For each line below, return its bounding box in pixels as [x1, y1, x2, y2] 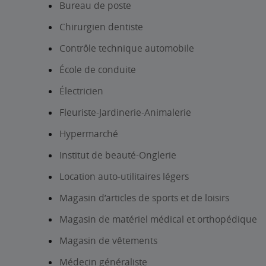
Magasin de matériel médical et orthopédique [59, 213, 257, 226]
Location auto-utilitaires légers [59, 170, 189, 183]
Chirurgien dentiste [59, 20, 143, 33]
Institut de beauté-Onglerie [59, 148, 176, 161]
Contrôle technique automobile [59, 42, 194, 55]
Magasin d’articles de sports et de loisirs [59, 191, 229, 204]
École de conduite [59, 63, 136, 76]
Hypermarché [59, 127, 118, 140]
